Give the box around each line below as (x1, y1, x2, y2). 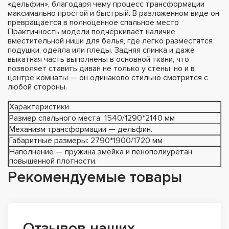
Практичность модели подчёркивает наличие (8, 26, 175, 37)
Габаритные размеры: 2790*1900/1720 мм (9, 135, 163, 146)
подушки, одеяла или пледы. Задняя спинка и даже (8, 44, 195, 55)
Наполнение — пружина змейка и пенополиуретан (9, 146, 192, 157)
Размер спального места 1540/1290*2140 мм (9, 112, 175, 123)
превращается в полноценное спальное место (8, 17, 179, 28)
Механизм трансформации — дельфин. (9, 124, 152, 134)
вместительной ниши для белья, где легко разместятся (8, 35, 213, 46)
